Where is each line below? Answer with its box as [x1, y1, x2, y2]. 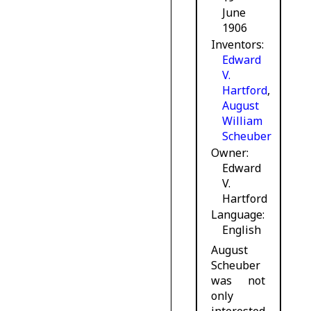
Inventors [211, 37, 262, 53]
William [222, 113, 263, 129]
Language [211, 207, 263, 223]
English [222, 222, 262, 238]
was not [211, 272, 266, 288]
